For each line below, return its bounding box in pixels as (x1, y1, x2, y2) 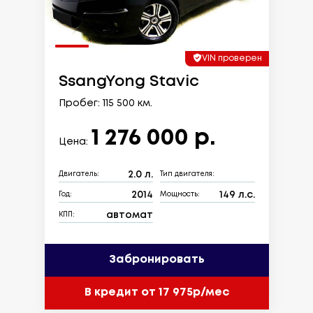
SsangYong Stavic (58, 74, 199, 89)
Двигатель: (58, 171, 99, 178)
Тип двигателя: (160, 171, 214, 178)
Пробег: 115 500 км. (58, 99, 152, 108)
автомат (106, 210, 153, 219)
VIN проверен (201, 54, 262, 62)
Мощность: (160, 191, 200, 198)
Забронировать (108, 254, 205, 265)
